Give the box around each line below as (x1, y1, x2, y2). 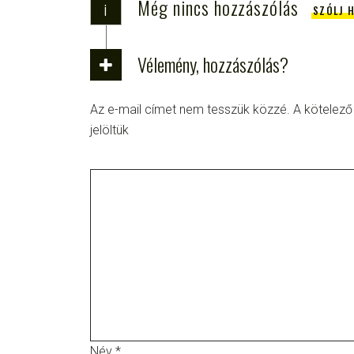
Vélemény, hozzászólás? (137, 49, 288, 78)
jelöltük (90, 122, 129, 137)
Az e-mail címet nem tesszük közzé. (90, 101, 290, 117)
